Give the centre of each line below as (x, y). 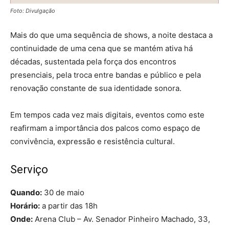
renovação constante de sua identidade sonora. (96, 88)
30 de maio (63, 192)
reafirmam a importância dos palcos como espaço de (105, 128)
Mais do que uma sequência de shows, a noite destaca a (111, 35)
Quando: (26, 192)
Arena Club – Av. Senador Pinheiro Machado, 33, (121, 219)
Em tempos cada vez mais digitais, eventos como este (107, 114)
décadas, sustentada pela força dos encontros (93, 61)
